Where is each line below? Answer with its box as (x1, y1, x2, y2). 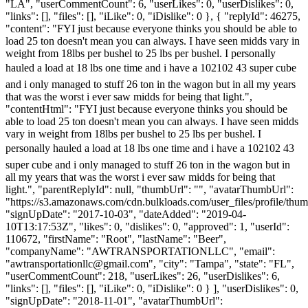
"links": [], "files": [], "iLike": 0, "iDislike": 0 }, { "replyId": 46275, (5, 10, 300, 22)
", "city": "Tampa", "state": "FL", (148, 257, 294, 269)
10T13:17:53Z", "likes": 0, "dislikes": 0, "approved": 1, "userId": (5, 220, 289, 232)
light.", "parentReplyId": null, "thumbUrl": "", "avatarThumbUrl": (5, 183, 294, 195)
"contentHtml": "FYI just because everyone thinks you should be (5, 102, 287, 115)
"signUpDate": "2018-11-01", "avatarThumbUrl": (5, 294, 223, 307)
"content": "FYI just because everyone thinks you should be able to (5, 22, 297, 34)
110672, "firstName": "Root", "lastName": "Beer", (5, 232, 226, 245)
